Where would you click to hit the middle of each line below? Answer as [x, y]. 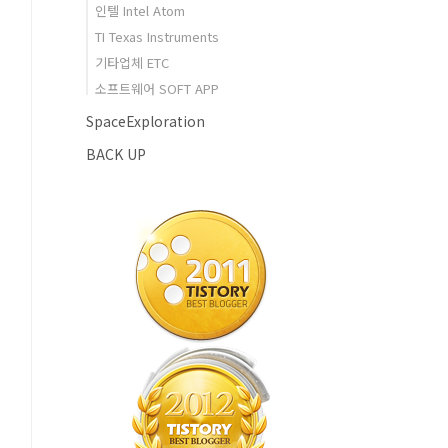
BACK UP [116, 154]
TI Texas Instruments [157, 36]
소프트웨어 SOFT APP [157, 88]
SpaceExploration [145, 121]
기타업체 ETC [132, 62]
